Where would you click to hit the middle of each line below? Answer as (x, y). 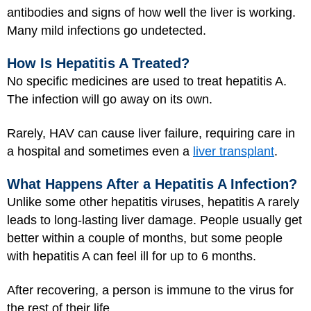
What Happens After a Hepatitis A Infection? (152, 184)
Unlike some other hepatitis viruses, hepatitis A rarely (153, 202)
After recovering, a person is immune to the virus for (150, 290)
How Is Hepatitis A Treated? (98, 63)
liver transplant (234, 151)
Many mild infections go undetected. (107, 30)
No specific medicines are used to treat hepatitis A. (147, 81)
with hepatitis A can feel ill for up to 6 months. (132, 256)
